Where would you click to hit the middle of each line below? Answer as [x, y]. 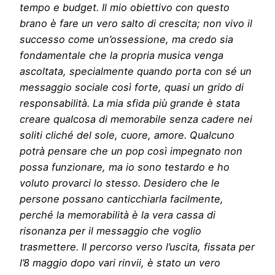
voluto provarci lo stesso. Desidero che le [120, 183]
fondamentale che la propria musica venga [122, 55]
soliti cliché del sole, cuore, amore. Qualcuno [127, 135]
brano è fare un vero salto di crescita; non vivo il [136, 23]
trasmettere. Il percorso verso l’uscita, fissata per [137, 246]
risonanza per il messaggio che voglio [110, 230]
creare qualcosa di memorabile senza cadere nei [136, 119]
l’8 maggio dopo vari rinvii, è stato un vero [120, 262]
